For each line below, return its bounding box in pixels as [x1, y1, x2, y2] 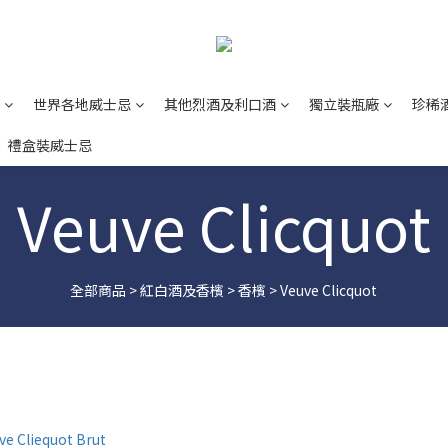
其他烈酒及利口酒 [164, 94, 276, 115]
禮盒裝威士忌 [8, 135, 92, 156]
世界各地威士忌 [33, 94, 131, 115]
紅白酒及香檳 [140, 280, 225, 301]
